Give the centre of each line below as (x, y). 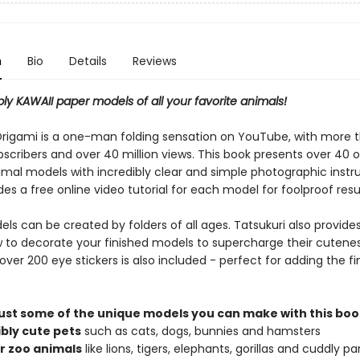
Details (88, 61)
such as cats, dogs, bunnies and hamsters (200, 331)
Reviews (154, 61)
